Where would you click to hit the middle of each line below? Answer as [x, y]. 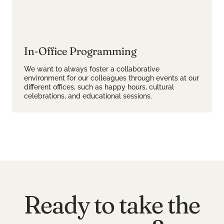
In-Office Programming [80, 51]
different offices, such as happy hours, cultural [99, 87]
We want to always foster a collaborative [92, 69]
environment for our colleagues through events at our [111, 78]
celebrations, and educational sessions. [88, 96]
